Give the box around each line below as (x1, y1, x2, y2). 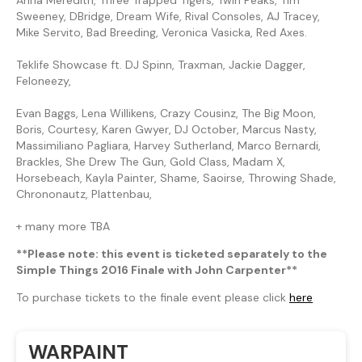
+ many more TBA (16, 218, 110, 234)
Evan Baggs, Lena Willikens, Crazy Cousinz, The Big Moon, (16, 105, 316, 120)
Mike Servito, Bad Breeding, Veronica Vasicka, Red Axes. (16, 24, 310, 40)
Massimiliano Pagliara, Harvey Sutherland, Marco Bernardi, (16, 137, 321, 153)
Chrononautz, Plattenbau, (16, 186, 152, 201)
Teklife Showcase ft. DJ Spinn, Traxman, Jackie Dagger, (16, 57, 305, 72)
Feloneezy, (16, 73, 74, 88)
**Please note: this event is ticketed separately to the (16, 246, 327, 261)
